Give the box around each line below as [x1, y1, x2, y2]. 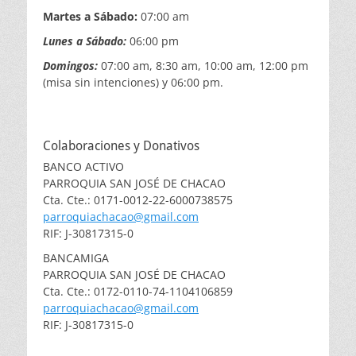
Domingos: [43, 58, 101, 74]
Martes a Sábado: [43, 9, 137, 25]
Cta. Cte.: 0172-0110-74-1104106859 [43, 284, 233, 300]
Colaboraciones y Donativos [43, 138, 199, 154]
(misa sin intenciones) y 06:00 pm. [43, 75, 223, 91]
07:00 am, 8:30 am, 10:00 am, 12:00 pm [101, 58, 308, 74]
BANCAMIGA [43, 250, 109, 266]
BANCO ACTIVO [43, 159, 124, 175]
